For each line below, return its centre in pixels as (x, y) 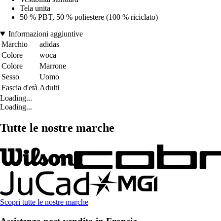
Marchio (15, 44)
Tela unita (35, 8)
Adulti (49, 88)
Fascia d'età (19, 88)
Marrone (53, 66)
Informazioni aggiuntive (45, 34)
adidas (49, 44)
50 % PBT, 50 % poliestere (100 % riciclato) (89, 17)
